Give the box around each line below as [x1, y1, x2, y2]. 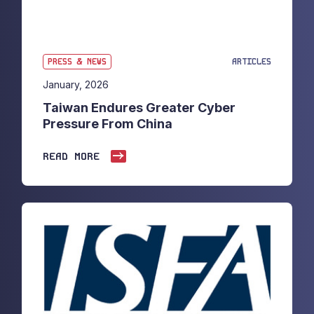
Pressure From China [42, 116, 172, 132]
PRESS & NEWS [47, 56, 107, 68]
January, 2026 [42, 78, 109, 91]
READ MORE [42, 149, 100, 164]
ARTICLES [232, 56, 272, 68]
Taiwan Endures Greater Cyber [42, 100, 235, 116]
